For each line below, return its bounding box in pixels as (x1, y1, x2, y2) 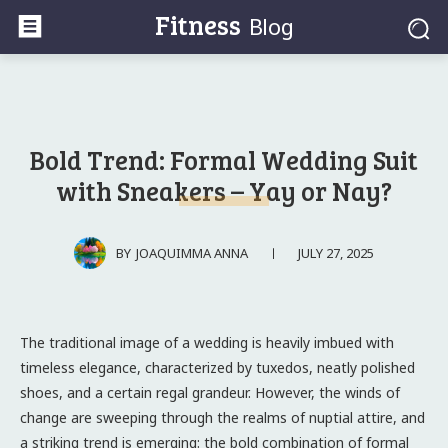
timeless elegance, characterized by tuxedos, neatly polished (20, 357, 415, 377)
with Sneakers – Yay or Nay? (56, 173, 392, 208)
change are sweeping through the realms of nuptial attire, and (20, 407, 425, 427)
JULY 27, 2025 (298, 243, 374, 262)
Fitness (154, 6, 241, 42)
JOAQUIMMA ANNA (136, 243, 248, 262)
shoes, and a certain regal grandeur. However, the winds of (20, 382, 400, 402)
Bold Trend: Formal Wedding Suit (30, 142, 418, 177)
